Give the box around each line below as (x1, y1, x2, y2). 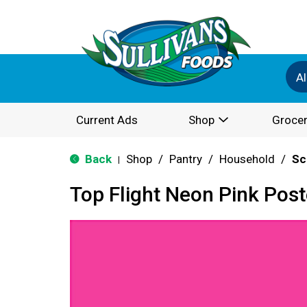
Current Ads (76, 113, 138, 127)
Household (219, 152, 275, 166)
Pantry (169, 152, 202, 166)
